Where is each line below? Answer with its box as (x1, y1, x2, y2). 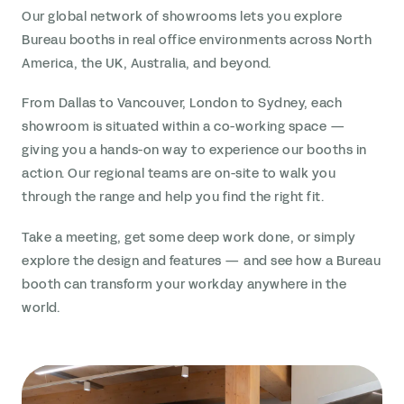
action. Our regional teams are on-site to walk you (22, 165, 335, 183)
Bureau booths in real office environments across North (22, 32, 372, 49)
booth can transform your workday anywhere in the (22, 275, 346, 293)
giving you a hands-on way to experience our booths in (22, 142, 367, 160)
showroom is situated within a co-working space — (22, 118, 345, 136)
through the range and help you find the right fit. (22, 188, 324, 207)
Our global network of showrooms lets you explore (22, 8, 342, 25)
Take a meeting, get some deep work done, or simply (22, 228, 355, 246)
